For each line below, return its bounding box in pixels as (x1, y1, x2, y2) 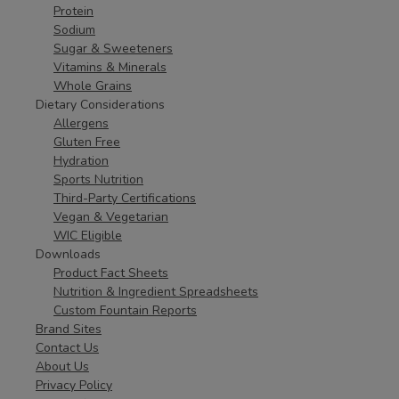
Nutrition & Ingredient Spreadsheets (53, 283, 258, 300)
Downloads (36, 246, 101, 263)
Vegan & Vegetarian (53, 208, 168, 225)
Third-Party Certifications (53, 190, 196, 207)
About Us (36, 358, 89, 375)
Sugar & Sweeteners (53, 40, 173, 57)
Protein (53, 3, 94, 20)
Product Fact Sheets (53, 265, 168, 281)
